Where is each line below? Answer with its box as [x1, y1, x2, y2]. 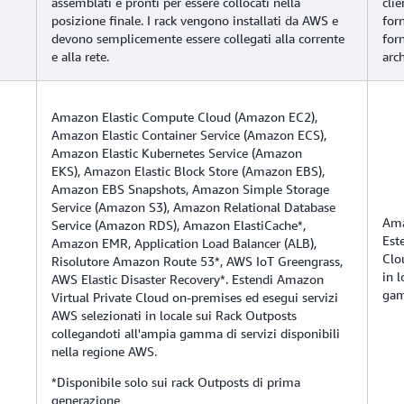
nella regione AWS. [51, 343, 157, 359]
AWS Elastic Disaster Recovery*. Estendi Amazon [51, 271, 324, 287]
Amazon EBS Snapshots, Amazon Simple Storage [51, 180, 329, 197]
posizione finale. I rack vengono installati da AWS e [51, 12, 338, 28]
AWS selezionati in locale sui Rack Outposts [51, 307, 297, 323]
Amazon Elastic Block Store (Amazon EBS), [84, 162, 325, 179]
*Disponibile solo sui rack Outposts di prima [51, 373, 300, 390]
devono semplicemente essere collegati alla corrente [51, 30, 344, 46]
